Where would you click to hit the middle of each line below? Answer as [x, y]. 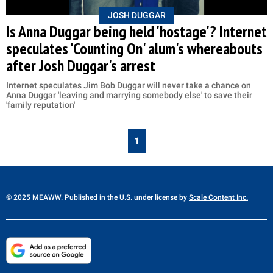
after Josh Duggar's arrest [81, 65]
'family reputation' [41, 105]
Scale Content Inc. [218, 197]
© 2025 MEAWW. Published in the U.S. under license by [97, 197]
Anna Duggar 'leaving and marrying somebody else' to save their [129, 95]
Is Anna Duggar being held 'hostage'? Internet [136, 31]
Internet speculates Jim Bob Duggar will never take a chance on [129, 85]
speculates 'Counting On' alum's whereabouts [134, 48]
